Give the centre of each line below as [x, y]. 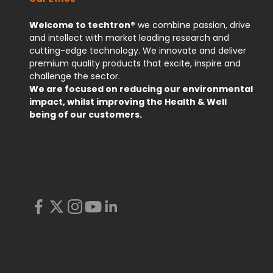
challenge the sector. [75, 76]
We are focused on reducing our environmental [141, 89]
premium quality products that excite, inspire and [135, 63]
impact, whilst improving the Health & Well [128, 101]
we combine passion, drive [193, 25]
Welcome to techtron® [82, 25]
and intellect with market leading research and [129, 37]
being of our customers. [86, 114]
